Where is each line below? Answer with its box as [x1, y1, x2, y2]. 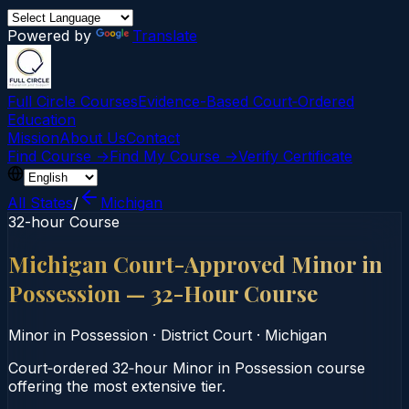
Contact [126, 129, 180, 147]
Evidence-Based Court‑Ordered [138, 92, 354, 110]
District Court [161, 325, 252, 344]
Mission [7, 129, 59, 147]
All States [7, 194, 73, 212]
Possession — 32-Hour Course [8, 278, 318, 308]
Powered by [7, 26, 96, 45]
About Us [59, 129, 126, 147]
